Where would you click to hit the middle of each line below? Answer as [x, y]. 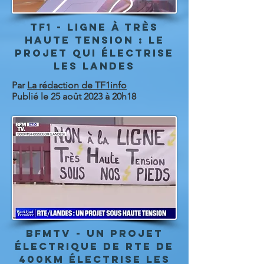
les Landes [94, 66]
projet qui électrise [94, 53]
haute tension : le [94, 40]
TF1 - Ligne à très [94, 27]
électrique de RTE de [94, 246]
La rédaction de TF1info [77, 85]
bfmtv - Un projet [94, 233]
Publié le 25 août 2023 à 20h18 [74, 96]
